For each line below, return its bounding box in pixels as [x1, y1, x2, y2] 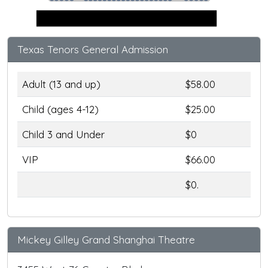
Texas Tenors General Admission [17, 43, 168, 56]
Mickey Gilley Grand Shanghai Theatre [17, 233, 195, 246]
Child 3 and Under [22, 128, 105, 141]
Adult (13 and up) [22, 78, 100, 91]
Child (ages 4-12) [22, 103, 99, 116]
